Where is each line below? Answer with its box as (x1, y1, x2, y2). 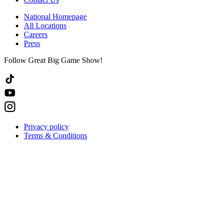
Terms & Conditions (24, 131, 87, 140)
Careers (24, 30, 48, 39)
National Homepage (24, 12, 87, 21)
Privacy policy (24, 122, 69, 131)
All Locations (24, 21, 66, 30)
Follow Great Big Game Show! (4, 55, 103, 64)
